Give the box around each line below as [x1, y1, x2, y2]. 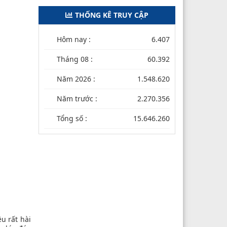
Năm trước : [57, 93, 97, 103]
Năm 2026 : [57, 73, 95, 84]
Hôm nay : [57, 34, 91, 44]
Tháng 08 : [57, 54, 93, 64]
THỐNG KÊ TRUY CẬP [75, 10, 148, 20]
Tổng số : [57, 113, 87, 123]
